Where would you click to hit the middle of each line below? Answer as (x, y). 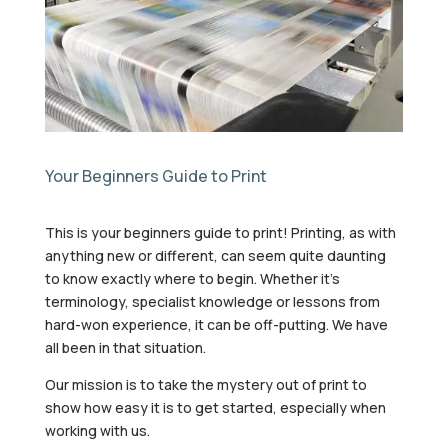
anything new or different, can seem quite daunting (215, 256)
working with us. (97, 431)
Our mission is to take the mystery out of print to (205, 385)
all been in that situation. (125, 348)
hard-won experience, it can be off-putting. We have (216, 325)
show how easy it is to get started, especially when (215, 408)
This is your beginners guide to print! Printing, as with (220, 233)
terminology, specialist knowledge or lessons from (212, 302)
